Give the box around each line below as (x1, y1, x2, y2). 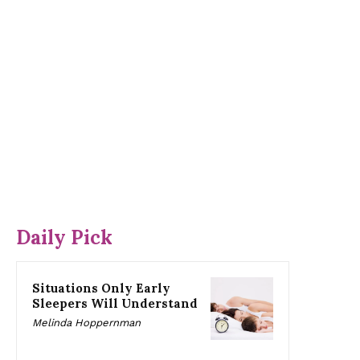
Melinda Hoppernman (32, 317, 141, 329)
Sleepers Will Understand (32, 296, 198, 312)
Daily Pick (16, 225, 112, 251)
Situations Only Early (32, 280, 170, 297)
